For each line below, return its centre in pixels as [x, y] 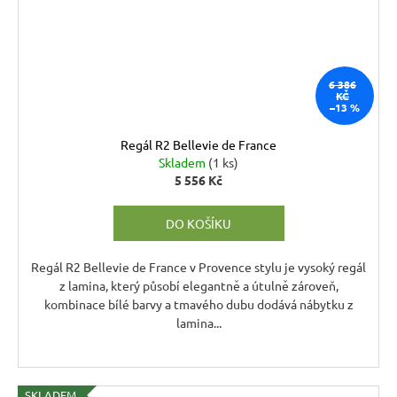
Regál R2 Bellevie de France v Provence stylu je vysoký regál [198, 267]
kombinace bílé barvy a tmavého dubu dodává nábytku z [198, 304]
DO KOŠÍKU [198, 224]
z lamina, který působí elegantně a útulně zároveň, [198, 286]
